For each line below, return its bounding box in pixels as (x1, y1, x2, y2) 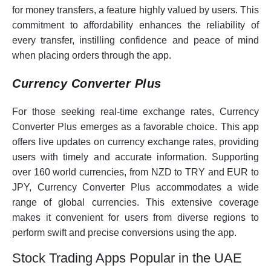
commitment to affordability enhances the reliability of (12, 20, 259, 31)
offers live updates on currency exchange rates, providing (12, 137, 259, 148)
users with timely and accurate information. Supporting (12, 152, 259, 163)
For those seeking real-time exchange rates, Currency (12, 106, 259, 117)
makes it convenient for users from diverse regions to (12, 212, 259, 223)
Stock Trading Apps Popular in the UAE (12, 250, 242, 266)
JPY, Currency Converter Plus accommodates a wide (12, 182, 259, 193)
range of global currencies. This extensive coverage (12, 197, 259, 208)
